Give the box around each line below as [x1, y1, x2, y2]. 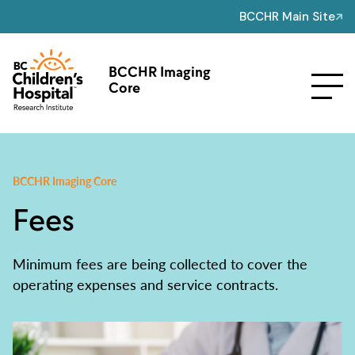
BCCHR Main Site [239, 9, 335, 25]
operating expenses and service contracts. [13, 273, 278, 294]
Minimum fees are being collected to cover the [13, 253, 307, 273]
